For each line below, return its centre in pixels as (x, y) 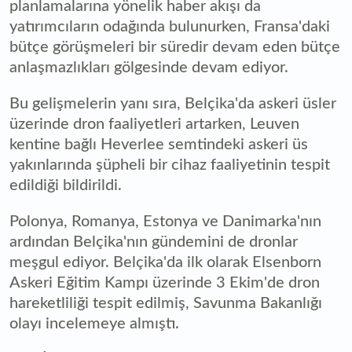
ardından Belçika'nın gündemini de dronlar (154, 242)
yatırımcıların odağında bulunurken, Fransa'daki (170, 26)
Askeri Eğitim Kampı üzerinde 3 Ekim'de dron (165, 282)
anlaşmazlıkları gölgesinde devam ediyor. (149, 67)
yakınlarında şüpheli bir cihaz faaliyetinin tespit (170, 165)
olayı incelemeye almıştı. (94, 323)
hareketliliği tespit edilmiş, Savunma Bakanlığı (166, 303)
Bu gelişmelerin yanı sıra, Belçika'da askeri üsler (173, 103)
